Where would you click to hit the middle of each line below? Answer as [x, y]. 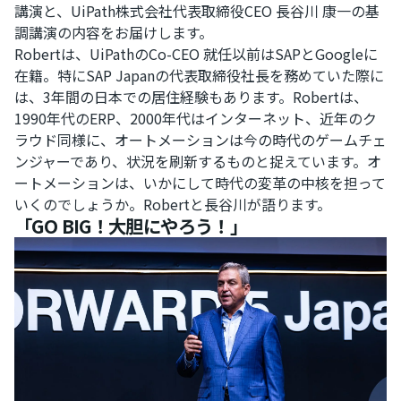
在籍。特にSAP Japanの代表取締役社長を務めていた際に [199, 76]
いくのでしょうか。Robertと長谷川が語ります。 [173, 205]
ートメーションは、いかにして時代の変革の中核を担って [200, 183]
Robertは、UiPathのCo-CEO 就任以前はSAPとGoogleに [196, 54]
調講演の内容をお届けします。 [114, 33]
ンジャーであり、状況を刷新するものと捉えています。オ [198, 162]
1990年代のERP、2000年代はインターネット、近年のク [196, 119]
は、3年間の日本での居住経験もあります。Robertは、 [191, 97]
